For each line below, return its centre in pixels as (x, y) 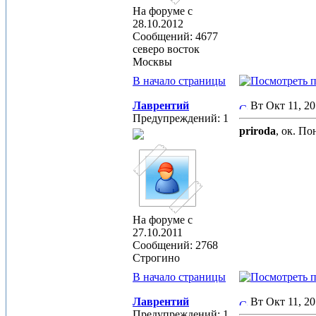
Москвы (152, 62)
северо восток (166, 49)
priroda (257, 131)
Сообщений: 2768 (175, 245)
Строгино (156, 258)
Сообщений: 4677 (175, 36)
